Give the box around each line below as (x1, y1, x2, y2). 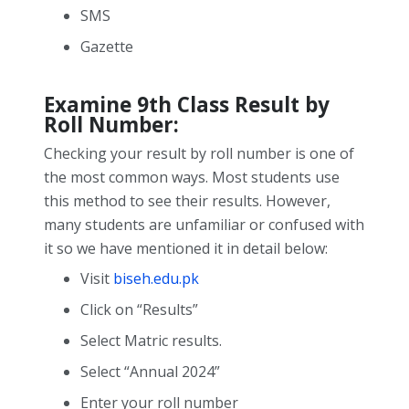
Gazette (80, 37, 133, 58)
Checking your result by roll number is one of (44, 143, 354, 164)
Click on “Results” (80, 299, 198, 320)
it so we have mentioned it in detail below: (44, 238, 331, 259)
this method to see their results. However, (44, 191, 330, 212)
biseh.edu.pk (113, 268, 199, 289)
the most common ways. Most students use (44, 167, 340, 188)
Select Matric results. (80, 330, 222, 351)
